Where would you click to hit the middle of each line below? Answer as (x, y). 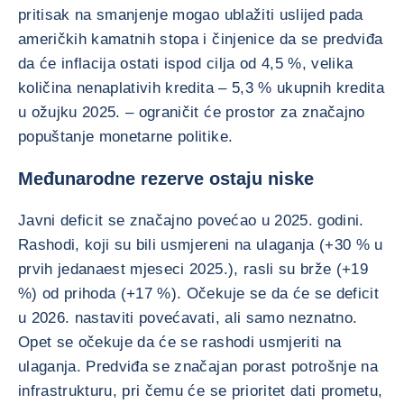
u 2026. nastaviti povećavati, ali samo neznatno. (188, 318)
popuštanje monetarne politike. (126, 137)
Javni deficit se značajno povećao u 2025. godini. (191, 220)
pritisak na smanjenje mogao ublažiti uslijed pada (191, 15)
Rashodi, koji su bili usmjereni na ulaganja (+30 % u (201, 245)
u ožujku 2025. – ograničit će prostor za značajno (192, 112)
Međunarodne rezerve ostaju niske (166, 179)
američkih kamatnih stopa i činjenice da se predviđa (201, 39)
